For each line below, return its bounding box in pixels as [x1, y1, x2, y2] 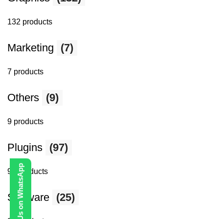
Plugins [7, 141, 45, 153]
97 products [7, 167, 48, 175]
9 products [7, 117, 44, 126]
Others [7, 91, 42, 104]
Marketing [7, 42, 57, 54]
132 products [7, 18, 52, 26]
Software [7, 191, 52, 203]
